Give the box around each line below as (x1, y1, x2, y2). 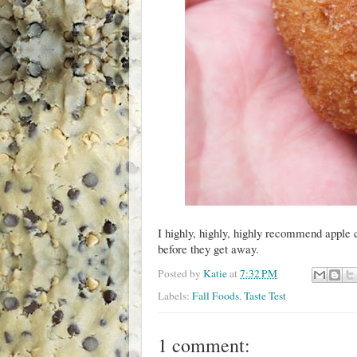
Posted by (158, 265, 203, 280)
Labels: (158, 288, 192, 303)
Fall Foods (192, 288, 239, 303)
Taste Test (244, 288, 286, 303)
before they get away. (158, 240, 259, 257)
